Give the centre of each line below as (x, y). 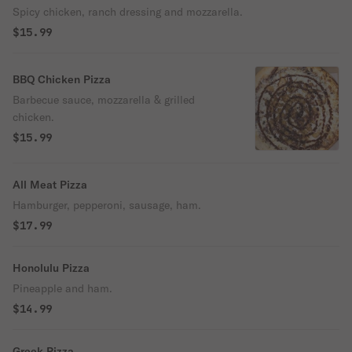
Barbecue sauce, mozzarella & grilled (104, 100)
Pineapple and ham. (62, 288)
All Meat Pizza (50, 185)
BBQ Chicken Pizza (62, 79)
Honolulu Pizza (51, 268)
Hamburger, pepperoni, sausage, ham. (107, 205)
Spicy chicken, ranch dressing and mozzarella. (128, 12)
